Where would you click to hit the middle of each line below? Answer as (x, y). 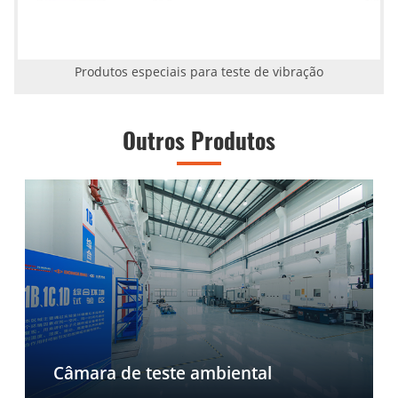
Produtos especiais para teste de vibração (199, 72)
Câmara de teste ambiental (163, 372)
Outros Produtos (199, 140)
